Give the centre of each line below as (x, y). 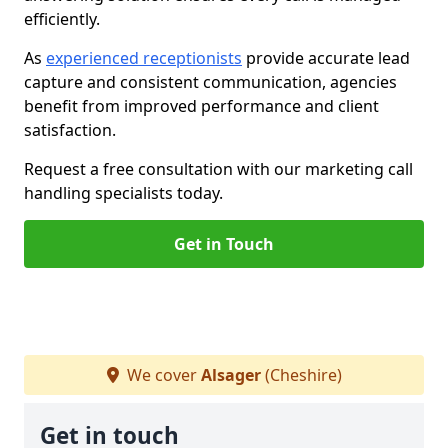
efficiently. (62, 19)
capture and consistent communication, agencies (210, 82)
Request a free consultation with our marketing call (218, 169)
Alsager (230, 375)
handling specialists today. (123, 193)
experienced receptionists (144, 58)
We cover (161, 375)
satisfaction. (70, 130)
